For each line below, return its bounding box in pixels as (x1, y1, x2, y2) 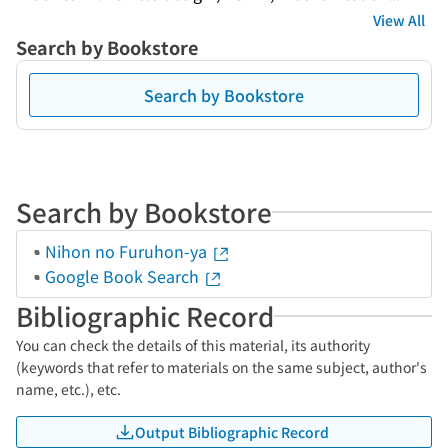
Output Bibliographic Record (135, 421, 329, 442)
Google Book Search (45, 264, 203, 288)
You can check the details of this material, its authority (16, 335, 370, 355)
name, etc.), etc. (16, 379, 121, 399)
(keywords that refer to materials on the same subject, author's (16, 357, 427, 377)
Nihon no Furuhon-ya (45, 239, 211, 263)
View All (373, 10, 425, 30)
